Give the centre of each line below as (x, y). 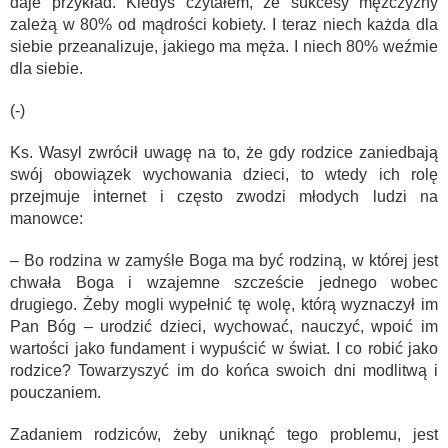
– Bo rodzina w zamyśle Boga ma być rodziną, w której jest (224, 260)
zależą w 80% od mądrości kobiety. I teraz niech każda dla (224, 24)
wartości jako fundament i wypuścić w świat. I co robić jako (224, 348)
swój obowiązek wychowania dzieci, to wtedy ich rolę (224, 174)
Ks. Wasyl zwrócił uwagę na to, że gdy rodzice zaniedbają (224, 152)
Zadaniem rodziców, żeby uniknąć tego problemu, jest (224, 434)
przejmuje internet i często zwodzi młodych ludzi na (224, 196)
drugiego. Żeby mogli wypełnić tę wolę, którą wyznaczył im (224, 304)
